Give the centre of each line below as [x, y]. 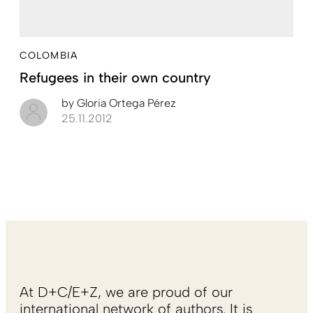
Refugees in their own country [115, 77]
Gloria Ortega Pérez [125, 103]
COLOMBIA [49, 55]
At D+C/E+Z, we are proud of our [126, 292]
